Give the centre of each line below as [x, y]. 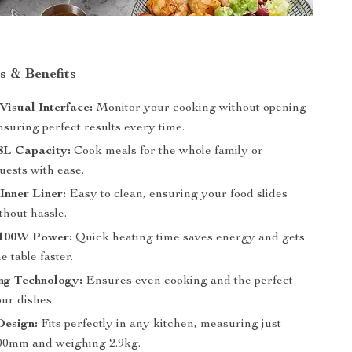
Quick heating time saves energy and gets [189, 238]
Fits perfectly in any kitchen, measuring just [160, 324]
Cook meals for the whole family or [167, 151]
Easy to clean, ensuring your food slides [177, 194]
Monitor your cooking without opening [200, 108]
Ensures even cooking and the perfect [188, 281]
